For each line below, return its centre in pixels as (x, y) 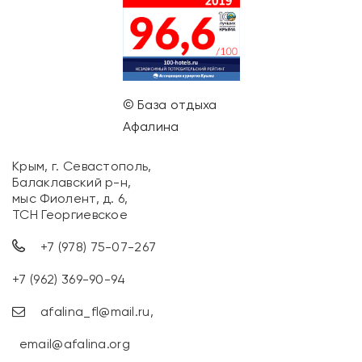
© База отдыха (170, 104)
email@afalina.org (75, 343)
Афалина (151, 126)
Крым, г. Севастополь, (82, 166)
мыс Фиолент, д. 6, (70, 198)
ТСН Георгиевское (70, 214)
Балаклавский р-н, (72, 182)
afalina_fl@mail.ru (95, 311)
